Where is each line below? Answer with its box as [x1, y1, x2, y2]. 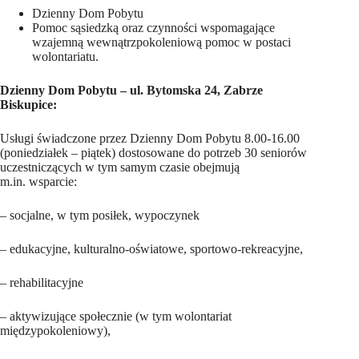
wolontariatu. [32, 50, 99, 63]
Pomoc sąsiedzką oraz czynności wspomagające [32, 21, 275, 34]
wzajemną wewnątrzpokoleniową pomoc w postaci [32, 35, 291, 49]
